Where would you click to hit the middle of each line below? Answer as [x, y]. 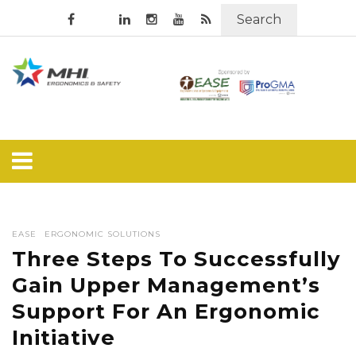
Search [259, 19]
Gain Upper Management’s [166, 285]
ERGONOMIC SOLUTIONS [103, 234]
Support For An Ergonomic [166, 311]
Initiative [64, 338]
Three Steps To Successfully [176, 259]
